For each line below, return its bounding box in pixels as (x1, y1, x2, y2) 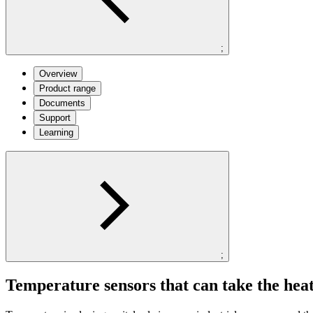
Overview (39, 68, 77, 79)
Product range (39, 82, 96, 94)
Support (39, 112, 71, 123)
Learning (39, 126, 73, 138)
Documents (39, 97, 85, 108)
